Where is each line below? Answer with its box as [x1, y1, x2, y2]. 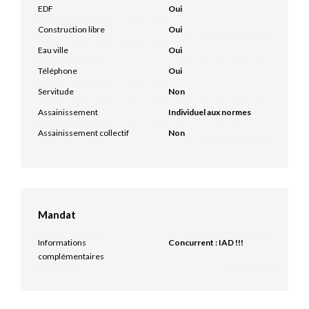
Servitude [38, 86, 74, 97]
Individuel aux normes [168, 107, 251, 117]
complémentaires [38, 251, 104, 261]
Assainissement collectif [38, 128, 129, 138]
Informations [38, 237, 86, 248]
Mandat [38, 208, 76, 221]
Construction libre [38, 24, 105, 34]
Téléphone [38, 66, 77, 76]
